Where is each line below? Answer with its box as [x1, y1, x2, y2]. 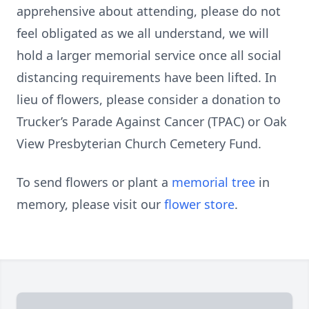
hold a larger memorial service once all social [17, 47, 281, 63]
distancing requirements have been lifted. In [17, 69, 277, 86]
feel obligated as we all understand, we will [17, 25, 269, 41]
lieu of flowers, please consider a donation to [17, 91, 281, 108]
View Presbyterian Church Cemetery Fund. [17, 135, 261, 152]
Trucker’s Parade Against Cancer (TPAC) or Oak [17, 113, 287, 130]
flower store [164, 196, 235, 212]
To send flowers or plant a [17, 174, 172, 190]
